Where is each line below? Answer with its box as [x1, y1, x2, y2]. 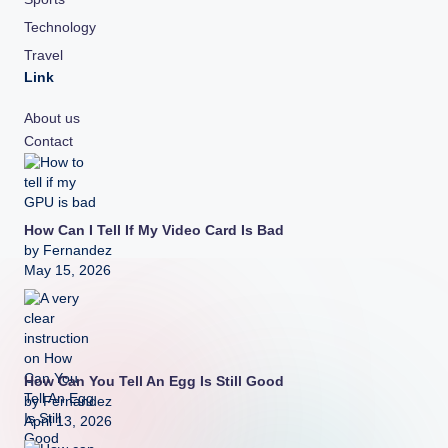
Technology [24, 20, 96, 36]
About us [24, 111, 80, 127]
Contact [24, 134, 73, 150]
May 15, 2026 [24, 263, 111, 279]
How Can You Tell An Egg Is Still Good [24, 374, 284, 390]
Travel [24, 48, 63, 64]
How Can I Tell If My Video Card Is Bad [24, 223, 284, 239]
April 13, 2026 [24, 414, 112, 430]
